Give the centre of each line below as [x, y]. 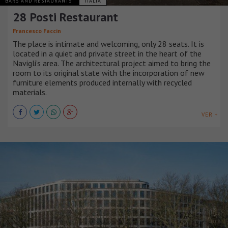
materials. [30, 92]
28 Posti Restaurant [65, 17]
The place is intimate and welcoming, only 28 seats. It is [108, 44]
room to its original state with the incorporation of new [109, 73]
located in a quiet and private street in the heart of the [107, 54]
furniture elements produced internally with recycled [102, 83]
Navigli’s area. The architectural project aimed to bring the [112, 63]
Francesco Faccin [37, 31]
